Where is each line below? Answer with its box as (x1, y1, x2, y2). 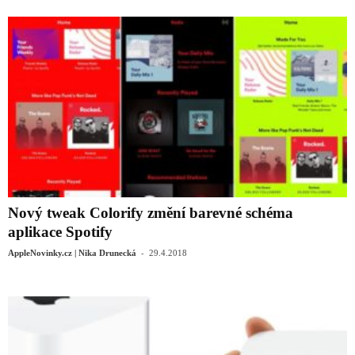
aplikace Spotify (8, 223, 113, 241)
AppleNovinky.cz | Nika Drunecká (8, 248, 136, 258)
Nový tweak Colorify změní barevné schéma (8, 204, 293, 222)
